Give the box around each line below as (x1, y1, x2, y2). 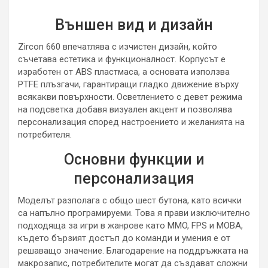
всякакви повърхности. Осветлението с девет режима (18, 91, 242, 102)
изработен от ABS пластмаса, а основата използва (18, 66, 230, 77)
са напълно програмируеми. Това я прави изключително (18, 207, 250, 218)
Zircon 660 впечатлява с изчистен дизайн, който (18, 41, 217, 52)
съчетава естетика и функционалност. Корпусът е (18, 53, 226, 65)
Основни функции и (63, 150, 205, 168)
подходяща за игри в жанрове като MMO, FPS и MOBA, (18, 220, 243, 231)
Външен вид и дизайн (55, 16, 213, 33)
